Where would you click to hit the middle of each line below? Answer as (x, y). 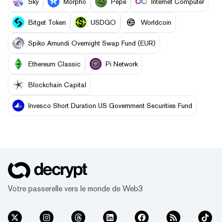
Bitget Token (47, 22)
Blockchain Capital (57, 84)
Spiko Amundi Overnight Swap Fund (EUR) (92, 43)
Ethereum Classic (55, 64)
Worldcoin (156, 22)
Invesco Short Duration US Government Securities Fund (110, 105)
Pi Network (122, 64)
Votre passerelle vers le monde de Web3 (75, 188)
